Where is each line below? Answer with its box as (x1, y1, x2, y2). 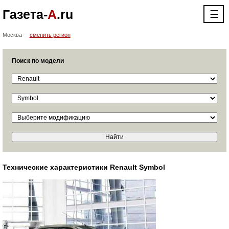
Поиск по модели (11, 57, 64, 64)
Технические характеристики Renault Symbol (2, 163, 165, 171)
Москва (2, 32, 22, 38)
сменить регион (29, 32, 71, 38)
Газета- (2, 7, 48, 21)
